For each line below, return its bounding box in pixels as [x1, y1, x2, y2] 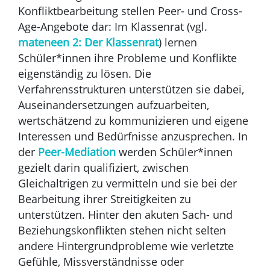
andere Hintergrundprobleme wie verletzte [18, 238, 234, 253]
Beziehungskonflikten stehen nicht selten [18, 222, 226, 237]
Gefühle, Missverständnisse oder [18, 254, 184, 269]
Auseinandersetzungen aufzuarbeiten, [18, 97, 209, 112]
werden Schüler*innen [116, 144, 233, 159]
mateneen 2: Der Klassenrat [18, 34, 159, 49]
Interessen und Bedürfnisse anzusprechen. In [18, 128, 248, 143]
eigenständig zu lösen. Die [18, 66, 151, 81]
